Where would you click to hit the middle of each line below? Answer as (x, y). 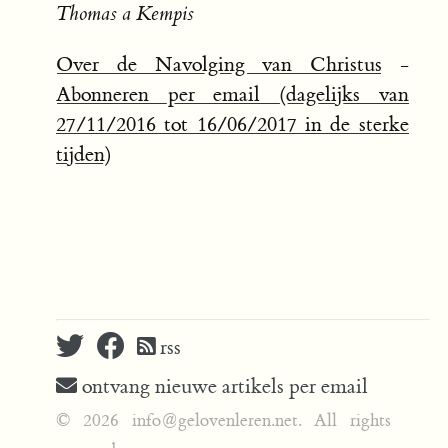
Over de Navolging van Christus (219, 65)
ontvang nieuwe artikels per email (222, 386)
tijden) (84, 155)
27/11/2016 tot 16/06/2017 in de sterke (232, 125)
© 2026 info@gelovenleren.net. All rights (224, 421)
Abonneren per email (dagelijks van (232, 95)
